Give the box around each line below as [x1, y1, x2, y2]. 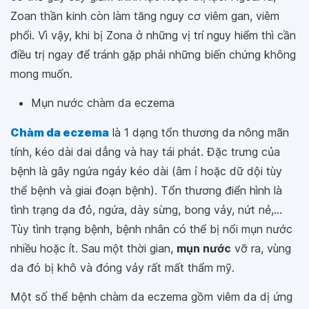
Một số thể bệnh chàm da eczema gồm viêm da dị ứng [10, 290, 292, 303]
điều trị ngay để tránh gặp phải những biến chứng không [10, 48, 296, 61]
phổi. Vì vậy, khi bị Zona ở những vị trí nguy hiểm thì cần [10, 28, 296, 42]
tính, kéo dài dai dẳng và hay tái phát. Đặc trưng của [10, 145, 280, 159]
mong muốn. [10, 67, 72, 81]
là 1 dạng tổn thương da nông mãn [109, 126, 289, 139]
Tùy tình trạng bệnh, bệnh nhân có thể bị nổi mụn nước [10, 222, 292, 236]
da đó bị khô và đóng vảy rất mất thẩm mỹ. [10, 261, 235, 275]
